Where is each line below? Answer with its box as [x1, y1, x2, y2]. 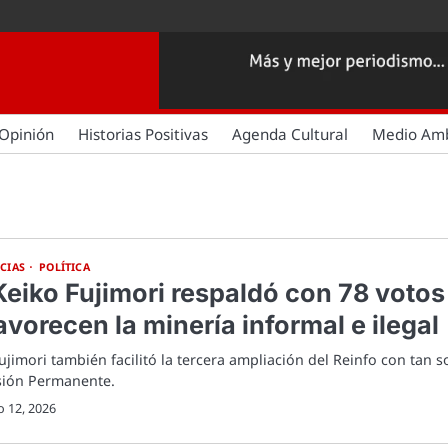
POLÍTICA [39, 259, 90, 274]
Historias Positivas [78, 124, 208, 145]
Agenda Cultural [232, 124, 348, 145]
